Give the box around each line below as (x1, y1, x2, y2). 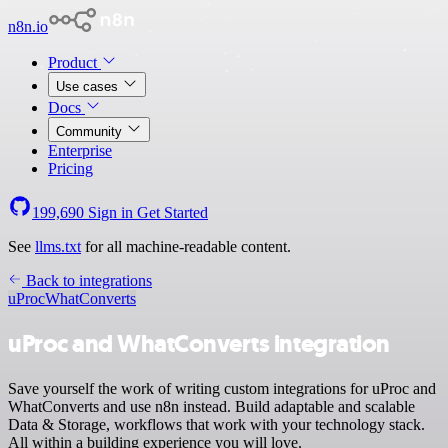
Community (56, 124, 126, 139)
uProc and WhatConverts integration (8, 327, 390, 360)
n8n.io (8, 18, 48, 35)
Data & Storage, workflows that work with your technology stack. (8, 415, 425, 433)
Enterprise (48, 142, 112, 159)
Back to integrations (22, 272, 152, 289)
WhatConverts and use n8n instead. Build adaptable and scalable (8, 397, 415, 415)
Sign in (84, 204, 137, 221)
